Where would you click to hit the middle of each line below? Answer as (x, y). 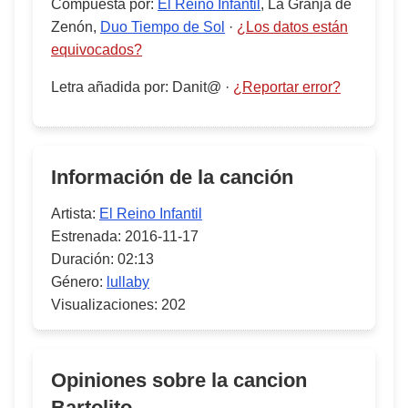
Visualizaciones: (104, 305)
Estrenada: (86, 236)
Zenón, (76, 27)
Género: (77, 282)
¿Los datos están (292, 27)
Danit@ (197, 87)
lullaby (128, 282)
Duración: (82, 259)
